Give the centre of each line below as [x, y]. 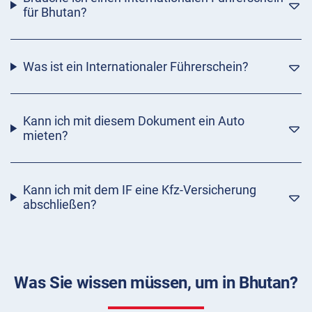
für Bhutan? [55, 13]
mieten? [45, 136]
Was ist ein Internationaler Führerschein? [135, 67]
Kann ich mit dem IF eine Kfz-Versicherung [139, 190]
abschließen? [60, 205]
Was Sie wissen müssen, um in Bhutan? [156, 283]
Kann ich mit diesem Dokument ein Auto [133, 121]
